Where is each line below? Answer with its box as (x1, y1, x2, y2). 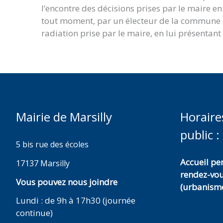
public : (180, 126, 220, 143)
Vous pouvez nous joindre (16, 176, 117, 188)
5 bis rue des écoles (16, 139, 89, 150)
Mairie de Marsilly (16, 109, 112, 125)
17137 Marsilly (16, 157, 70, 169)
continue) (16, 207, 53, 219)
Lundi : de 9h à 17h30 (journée (16, 195, 135, 207)
